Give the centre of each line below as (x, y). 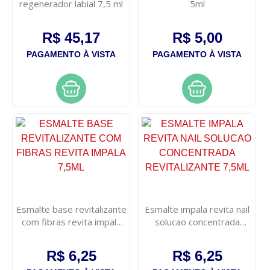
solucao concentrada (197, 222)
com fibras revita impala (71, 222)
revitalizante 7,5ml (197, 235)
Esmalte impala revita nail (197, 209)
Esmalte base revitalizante (71, 209)
